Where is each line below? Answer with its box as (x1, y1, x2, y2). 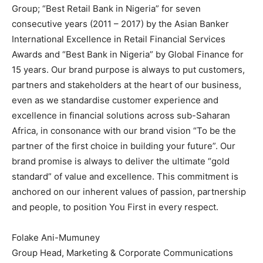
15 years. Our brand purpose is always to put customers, (12, 64, 245, 75)
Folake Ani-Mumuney (12, 232, 100, 243)
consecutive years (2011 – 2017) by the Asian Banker (12, 18, 229, 29)
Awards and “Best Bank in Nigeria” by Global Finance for (12, 49, 244, 60)
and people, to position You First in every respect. (12, 201, 218, 213)
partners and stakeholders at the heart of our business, (12, 79, 241, 90)
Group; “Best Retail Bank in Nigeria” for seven (12, 3, 201, 14)
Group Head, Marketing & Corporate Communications (12, 247, 233, 258)
